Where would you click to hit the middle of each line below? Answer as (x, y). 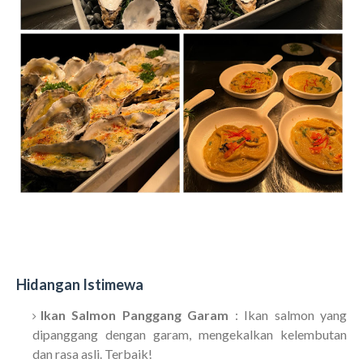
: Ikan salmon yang (288, 315)
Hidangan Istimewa (81, 285)
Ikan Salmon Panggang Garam (135, 315)
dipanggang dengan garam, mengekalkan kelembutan (190, 335)
